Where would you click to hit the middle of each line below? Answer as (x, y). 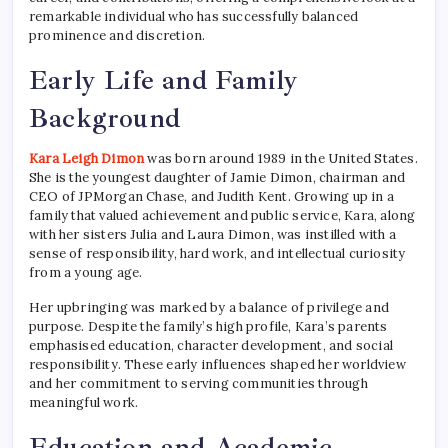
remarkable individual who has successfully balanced (194, 17)
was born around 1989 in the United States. (281, 159)
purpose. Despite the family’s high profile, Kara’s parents (208, 327)
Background (104, 118)
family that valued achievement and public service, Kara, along (222, 216)
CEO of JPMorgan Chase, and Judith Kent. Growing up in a (212, 197)
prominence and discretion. (117, 36)
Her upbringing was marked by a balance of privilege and (209, 308)
